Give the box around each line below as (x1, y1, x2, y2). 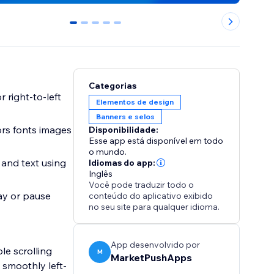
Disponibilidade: (89, 124, 159, 136)
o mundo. (89, 146, 127, 158)
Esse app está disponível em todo (89, 135, 224, 147)
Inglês (89, 168, 113, 180)
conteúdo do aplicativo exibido (89, 190, 213, 202)
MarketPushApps (111, 251, 193, 264)
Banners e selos (96, 112, 155, 122)
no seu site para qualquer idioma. (89, 201, 220, 213)
